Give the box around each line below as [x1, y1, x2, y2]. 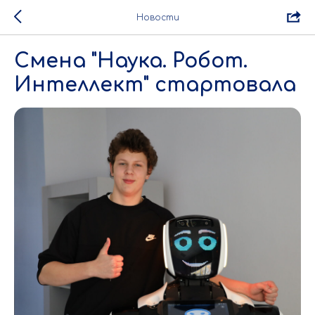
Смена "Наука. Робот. [14, 50, 247, 72]
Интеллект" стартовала [14, 74, 296, 96]
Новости [136, 13, 179, 22]
